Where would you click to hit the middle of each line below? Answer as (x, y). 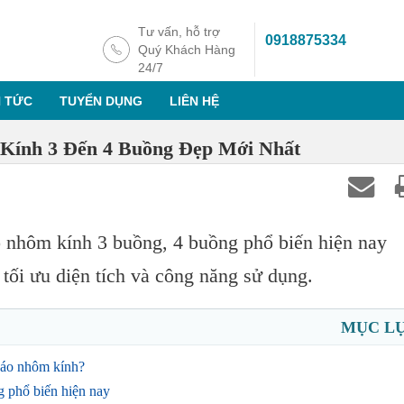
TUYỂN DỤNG (101, 101)
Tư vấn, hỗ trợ (179, 32)
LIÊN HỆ (194, 101)
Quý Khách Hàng (187, 50)
